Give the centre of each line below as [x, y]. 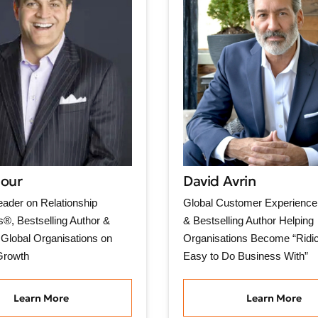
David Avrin [220, 181]
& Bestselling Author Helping [248, 221]
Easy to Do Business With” [246, 256]
